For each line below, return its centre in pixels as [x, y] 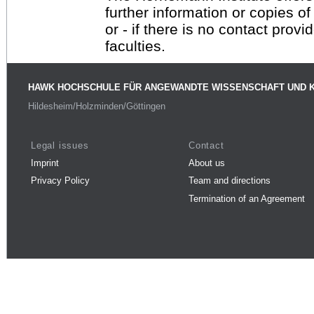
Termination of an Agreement [247, 198]
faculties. [135, 46]
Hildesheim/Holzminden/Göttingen [97, 107]
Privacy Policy [60, 181]
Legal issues [60, 145]
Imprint [45, 163]
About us [207, 163]
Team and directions [230, 181]
